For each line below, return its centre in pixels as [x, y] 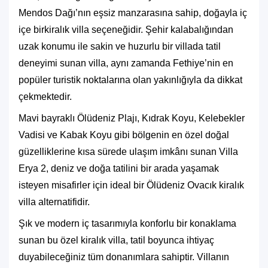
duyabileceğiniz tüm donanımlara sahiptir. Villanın [124, 257]
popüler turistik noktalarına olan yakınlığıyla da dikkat [130, 80]
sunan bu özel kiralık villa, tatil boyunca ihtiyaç [116, 240]
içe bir [31, 30]
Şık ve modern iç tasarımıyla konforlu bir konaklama [127, 223]
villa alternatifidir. [54, 202]
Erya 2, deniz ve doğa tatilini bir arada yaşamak [119, 168]
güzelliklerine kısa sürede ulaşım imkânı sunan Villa [128, 152]
